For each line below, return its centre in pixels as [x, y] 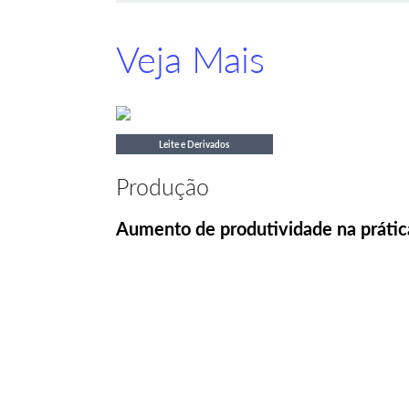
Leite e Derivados [194, 144]
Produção [163, 186]
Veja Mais [190, 59]
